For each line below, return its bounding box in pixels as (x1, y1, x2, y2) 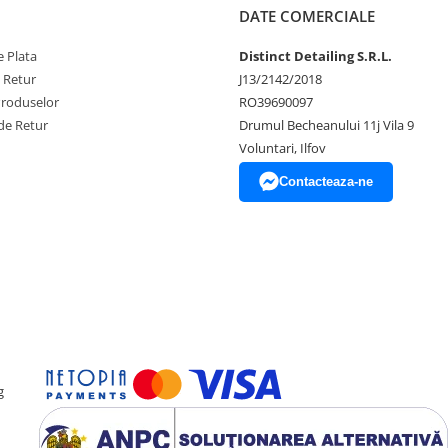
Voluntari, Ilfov (239, 139, 326, 157)
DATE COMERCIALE (239, 6, 375, 26)
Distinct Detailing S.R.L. (239, 47, 392, 65)
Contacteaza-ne (279, 174, 373, 189)
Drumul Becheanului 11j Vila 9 (239, 116, 414, 134)
